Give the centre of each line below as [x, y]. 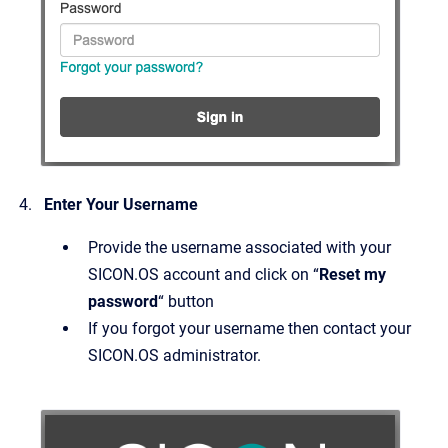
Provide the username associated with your [239, 248]
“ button [186, 302]
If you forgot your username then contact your [249, 329]
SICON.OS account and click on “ [203, 275]
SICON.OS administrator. [174, 356]
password [123, 302]
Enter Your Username [121, 205]
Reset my [352, 275]
